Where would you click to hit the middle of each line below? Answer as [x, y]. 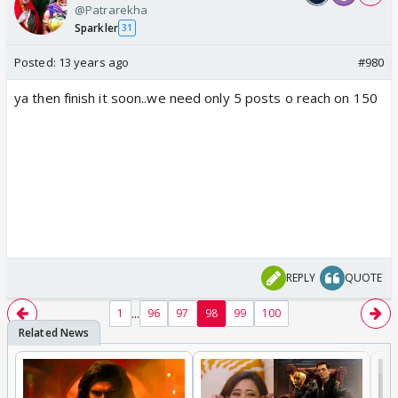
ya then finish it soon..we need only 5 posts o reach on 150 [196, 97]
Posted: [36, 62]
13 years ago [94, 62]
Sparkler [96, 28]
